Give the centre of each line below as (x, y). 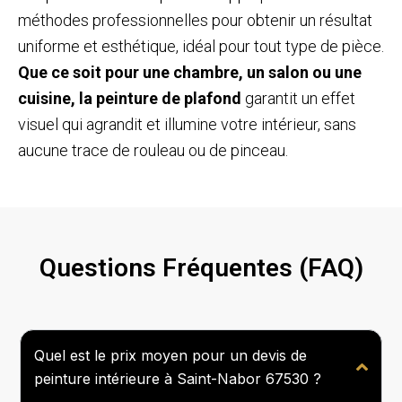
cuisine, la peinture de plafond (130, 98)
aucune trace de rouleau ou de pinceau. (153, 150)
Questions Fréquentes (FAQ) (201, 267)
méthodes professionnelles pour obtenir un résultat (195, 20)
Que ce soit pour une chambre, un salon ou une (190, 72)
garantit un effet (298, 98)
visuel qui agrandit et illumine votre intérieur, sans (187, 124)
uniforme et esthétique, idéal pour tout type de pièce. (201, 46)
